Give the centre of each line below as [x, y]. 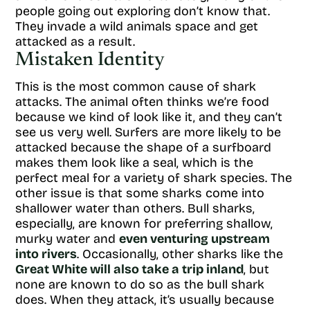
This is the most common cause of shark [136, 86]
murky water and [67, 239]
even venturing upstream [194, 239]
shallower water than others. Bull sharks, [135, 208]
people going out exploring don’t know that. [143, 11]
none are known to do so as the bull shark [140, 284]
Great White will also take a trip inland [129, 269]
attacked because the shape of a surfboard [143, 147]
